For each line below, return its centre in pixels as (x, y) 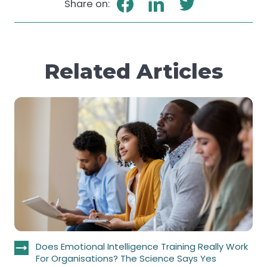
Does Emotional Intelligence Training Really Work (142, 247)
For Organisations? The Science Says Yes (126, 259)
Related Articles (133, 71)
